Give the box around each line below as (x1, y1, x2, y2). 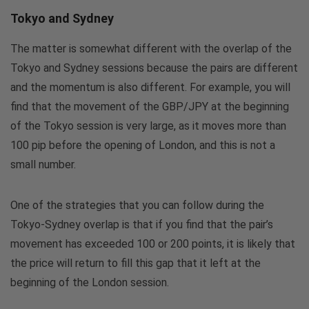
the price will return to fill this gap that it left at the (10, 257, 261, 270)
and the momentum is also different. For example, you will (10, 81, 290, 94)
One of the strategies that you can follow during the (10, 199, 264, 212)
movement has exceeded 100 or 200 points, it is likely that (10, 237, 295, 251)
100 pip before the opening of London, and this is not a (10, 139, 275, 152)
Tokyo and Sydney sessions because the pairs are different (10, 61, 298, 75)
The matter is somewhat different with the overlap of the (10, 42, 292, 56)
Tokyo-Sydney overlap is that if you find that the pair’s (10, 218, 273, 232)
